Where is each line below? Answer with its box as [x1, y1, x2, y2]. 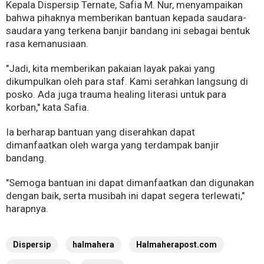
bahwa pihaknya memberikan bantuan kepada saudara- [6, 11, 246, 24]
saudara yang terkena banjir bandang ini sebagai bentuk [6, 24, 250, 37]
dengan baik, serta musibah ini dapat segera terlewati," [6, 189, 245, 202]
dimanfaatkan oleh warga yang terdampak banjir [6, 138, 219, 151]
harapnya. [6, 202, 48, 214]
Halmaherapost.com [136, 239, 217, 249]
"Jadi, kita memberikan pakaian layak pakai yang [6, 62, 215, 74]
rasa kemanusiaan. [6, 37, 88, 49]
